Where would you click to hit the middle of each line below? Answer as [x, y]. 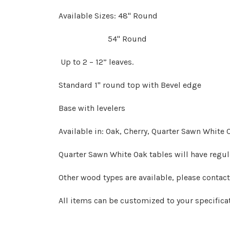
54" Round [103, 39]
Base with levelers [92, 108]
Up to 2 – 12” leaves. [97, 62]
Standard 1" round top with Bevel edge [130, 85]
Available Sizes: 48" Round [108, 15]
